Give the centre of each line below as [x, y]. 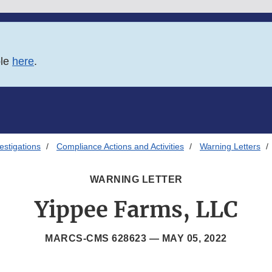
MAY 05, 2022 [194, 239]
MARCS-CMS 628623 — [104, 239]
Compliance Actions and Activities [120, 147]
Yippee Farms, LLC [136, 210]
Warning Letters [230, 147]
